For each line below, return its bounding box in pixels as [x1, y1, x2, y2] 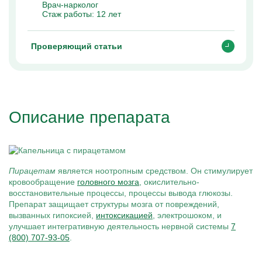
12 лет [96, 9, 121, 19]
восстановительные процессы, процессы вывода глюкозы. [9, 188, 233, 198]
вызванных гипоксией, [9, 211, 96, 220]
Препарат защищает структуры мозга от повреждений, [9, 199, 219, 209]
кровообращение [9, 177, 77, 187]
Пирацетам [9, 166, 56, 175]
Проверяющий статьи [31, 42, 122, 51]
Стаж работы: [42, 9, 96, 19]
